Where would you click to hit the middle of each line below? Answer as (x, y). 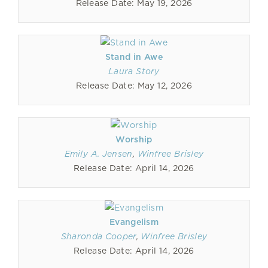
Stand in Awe (134, 57)
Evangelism (134, 222)
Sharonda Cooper (98, 236)
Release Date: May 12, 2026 (134, 86)
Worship (134, 139)
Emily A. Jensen (98, 154)
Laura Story (134, 71)
